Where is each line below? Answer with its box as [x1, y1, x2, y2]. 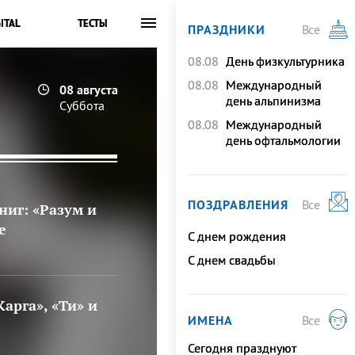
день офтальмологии [226, 132, 341, 148]
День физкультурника [226, 53, 345, 69]
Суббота [59, 97, 105, 113]
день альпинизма [226, 93, 321, 109]
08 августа [59, 82, 118, 97]
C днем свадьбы [188, 252, 276, 268]
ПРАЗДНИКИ [188, 21, 265, 37]
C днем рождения [188, 228, 286, 244]
